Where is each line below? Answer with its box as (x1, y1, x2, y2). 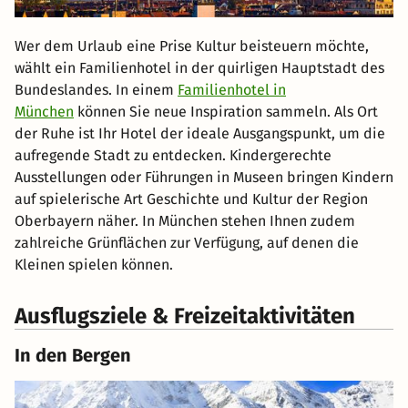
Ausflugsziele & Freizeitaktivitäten (15, 303, 355, 330)
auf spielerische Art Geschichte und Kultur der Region (15, 190, 368, 209)
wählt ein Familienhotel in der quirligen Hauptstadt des (15, 59, 384, 77)
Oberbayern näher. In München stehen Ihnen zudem (15, 212, 355, 230)
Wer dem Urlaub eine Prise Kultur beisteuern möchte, (15, 37, 369, 56)
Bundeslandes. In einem (15, 81, 178, 99)
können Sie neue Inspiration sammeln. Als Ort (74, 103, 378, 121)
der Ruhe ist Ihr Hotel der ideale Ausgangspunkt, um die (15, 125, 385, 143)
